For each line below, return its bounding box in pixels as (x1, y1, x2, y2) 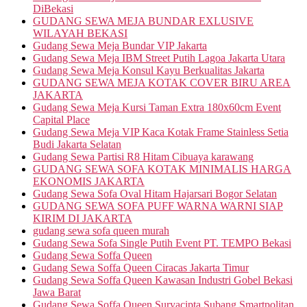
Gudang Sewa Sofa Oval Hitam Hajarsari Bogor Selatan (33, 187, 277, 199)
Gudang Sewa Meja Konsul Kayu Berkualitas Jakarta (33, 64, 265, 76)
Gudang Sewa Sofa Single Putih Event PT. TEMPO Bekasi (33, 236, 291, 249)
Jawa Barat (33, 286, 81, 298)
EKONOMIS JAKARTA (33, 175, 145, 187)
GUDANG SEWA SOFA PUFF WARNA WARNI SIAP (33, 199, 283, 212)
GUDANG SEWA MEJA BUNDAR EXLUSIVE (33, 14, 254, 27)
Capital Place (33, 113, 90, 125)
